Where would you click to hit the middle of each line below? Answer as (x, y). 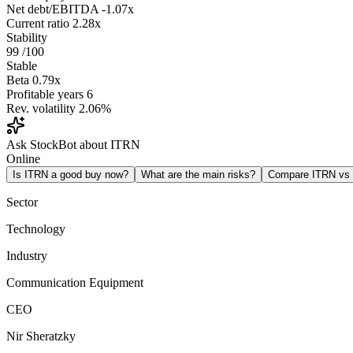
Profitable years (45, 95)
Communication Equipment (75, 283)
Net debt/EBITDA (52, 9)
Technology (36, 229)
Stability (27, 38)
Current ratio (38, 24)
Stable (22, 66)
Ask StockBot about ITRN (73, 145)
